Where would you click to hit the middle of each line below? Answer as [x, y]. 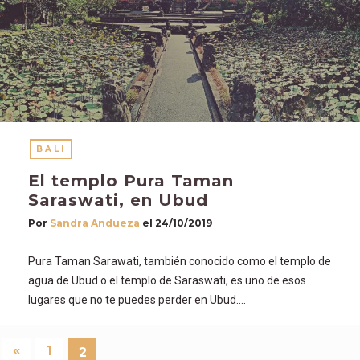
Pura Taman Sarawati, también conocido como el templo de [180, 261]
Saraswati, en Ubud [118, 200]
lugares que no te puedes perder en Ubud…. [137, 299]
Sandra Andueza [95, 223]
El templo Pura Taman [131, 180]
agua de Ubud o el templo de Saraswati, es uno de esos [167, 280]
